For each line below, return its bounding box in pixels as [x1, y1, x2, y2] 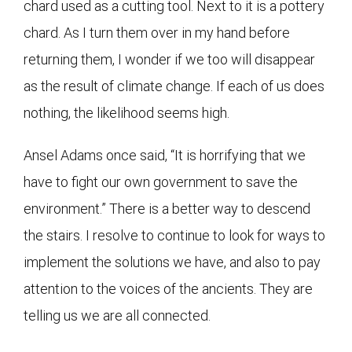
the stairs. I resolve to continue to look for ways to [24, 226, 325, 244]
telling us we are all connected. [24, 306, 211, 324]
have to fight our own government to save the [24, 173, 298, 190]
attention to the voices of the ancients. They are [24, 280, 313, 297]
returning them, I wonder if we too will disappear [24, 50, 315, 68]
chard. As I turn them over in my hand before [24, 24, 290, 41]
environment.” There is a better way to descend [24, 200, 310, 217]
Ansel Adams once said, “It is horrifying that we [24, 146, 306, 163]
